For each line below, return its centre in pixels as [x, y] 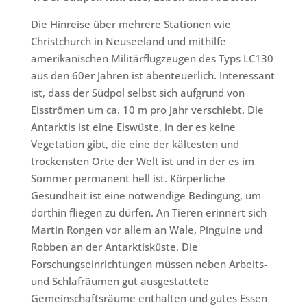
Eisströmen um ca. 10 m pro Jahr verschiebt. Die [147, 110]
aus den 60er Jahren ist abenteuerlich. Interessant [152, 75]
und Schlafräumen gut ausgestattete [120, 281]
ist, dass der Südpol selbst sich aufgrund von [137, 93]
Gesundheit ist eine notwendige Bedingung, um [146, 195]
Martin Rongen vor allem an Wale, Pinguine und [146, 230]
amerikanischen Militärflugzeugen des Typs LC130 [152, 58]
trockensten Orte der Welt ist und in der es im [142, 161]
